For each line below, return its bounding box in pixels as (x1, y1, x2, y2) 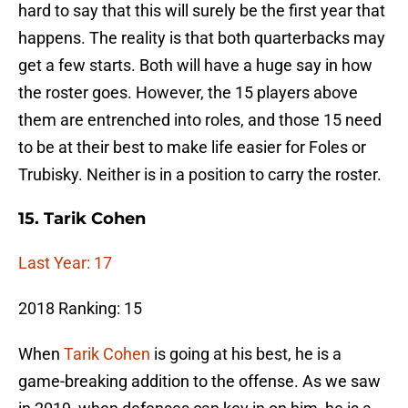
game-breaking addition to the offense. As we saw (18, 372, 381, 392)
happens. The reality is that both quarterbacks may (18, 28, 385, 48)
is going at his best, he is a (150, 344, 342, 364)
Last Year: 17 (18, 253, 116, 273)
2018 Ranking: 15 (18, 299, 142, 319)
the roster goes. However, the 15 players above (18, 83, 358, 103)
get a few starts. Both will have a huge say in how (18, 56, 372, 76)
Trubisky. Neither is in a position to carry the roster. (18, 165, 382, 185)
